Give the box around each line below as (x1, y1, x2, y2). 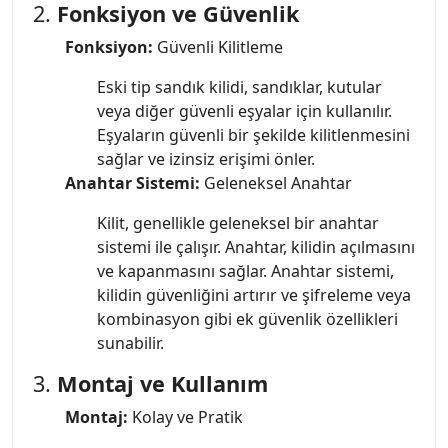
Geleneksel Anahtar (200, 171, 352, 194)
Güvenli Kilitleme (153, 35, 283, 58)
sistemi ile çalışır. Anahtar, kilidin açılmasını (97, 235, 415, 258)
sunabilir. (97, 331, 164, 354)
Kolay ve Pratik (128, 405, 243, 428)
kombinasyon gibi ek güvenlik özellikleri (97, 307, 398, 330)
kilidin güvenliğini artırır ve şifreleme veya (97, 283, 411, 306)
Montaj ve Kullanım (57, 368, 268, 398)
